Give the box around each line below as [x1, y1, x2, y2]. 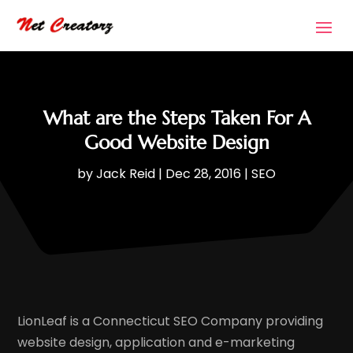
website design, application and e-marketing [17, 333, 295, 351]
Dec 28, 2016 [165, 165, 241, 184]
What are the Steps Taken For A [43, 106, 310, 131]
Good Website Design [84, 131, 269, 155]
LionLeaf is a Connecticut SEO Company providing [17, 311, 324, 330]
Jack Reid [96, 165, 155, 184]
